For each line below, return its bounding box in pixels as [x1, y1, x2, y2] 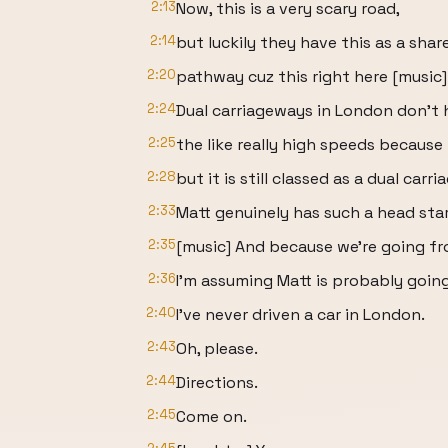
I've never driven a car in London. [176, 304, 425, 325]
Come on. [176, 406, 247, 427]
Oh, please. [176, 338, 258, 359]
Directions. [176, 372, 258, 393]
